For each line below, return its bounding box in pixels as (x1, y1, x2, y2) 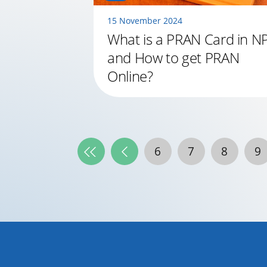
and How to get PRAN (107, 47, 240, 67)
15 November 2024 (107, 14, 182, 26)
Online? (107, 66, 153, 86)
